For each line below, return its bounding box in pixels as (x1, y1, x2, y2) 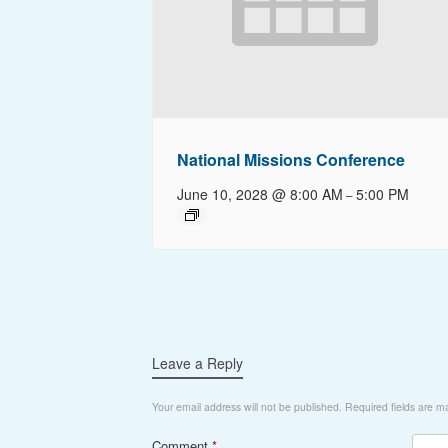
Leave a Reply (152, 352, 243, 373)
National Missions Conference (177, 147, 406, 171)
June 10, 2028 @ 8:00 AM (177, 183, 344, 204)
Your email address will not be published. (152, 398, 342, 414)
